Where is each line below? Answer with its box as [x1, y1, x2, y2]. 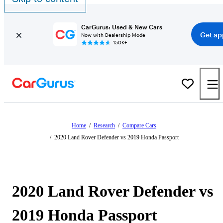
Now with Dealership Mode [81, 32, 145, 38]
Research [94, 122, 115, 129]
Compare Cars [122, 122, 156, 129]
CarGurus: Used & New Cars [81, 23, 162, 30]
